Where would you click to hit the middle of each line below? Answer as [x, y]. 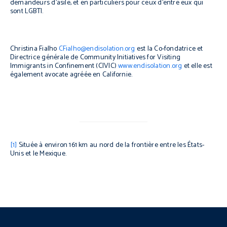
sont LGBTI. [28, 11]
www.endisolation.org [150, 66]
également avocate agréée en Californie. [71, 75]
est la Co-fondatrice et [169, 49]
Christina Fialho [34, 49]
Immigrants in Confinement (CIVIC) [64, 66]
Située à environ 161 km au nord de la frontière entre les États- [111, 145]
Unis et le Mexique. [38, 154]
